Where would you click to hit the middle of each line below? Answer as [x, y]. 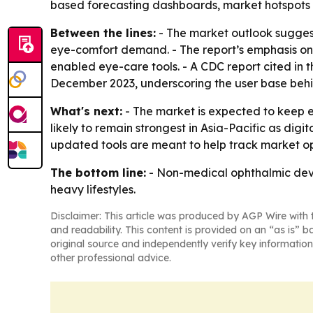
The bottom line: [98, 173]
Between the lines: [103, 33]
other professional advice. [111, 258]
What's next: [86, 111]
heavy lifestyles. [93, 189]
